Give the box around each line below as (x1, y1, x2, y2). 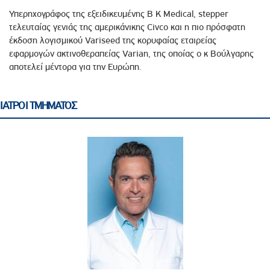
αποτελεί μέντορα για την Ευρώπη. (9, 61, 141, 73)
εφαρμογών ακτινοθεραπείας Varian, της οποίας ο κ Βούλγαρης (9, 48, 254, 60)
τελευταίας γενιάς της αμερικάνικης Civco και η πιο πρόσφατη (9, 22, 245, 33)
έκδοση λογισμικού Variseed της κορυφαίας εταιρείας (9, 35, 216, 46)
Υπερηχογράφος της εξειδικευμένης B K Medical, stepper (9, 8, 228, 20)
